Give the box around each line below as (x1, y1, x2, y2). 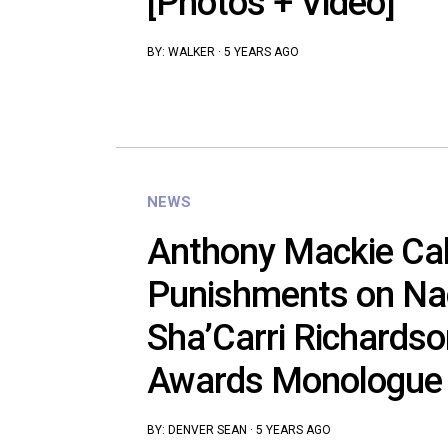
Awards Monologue (147, 360, 442, 403)
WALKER (168, 44, 215, 59)
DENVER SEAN (168, 423, 247, 438)
